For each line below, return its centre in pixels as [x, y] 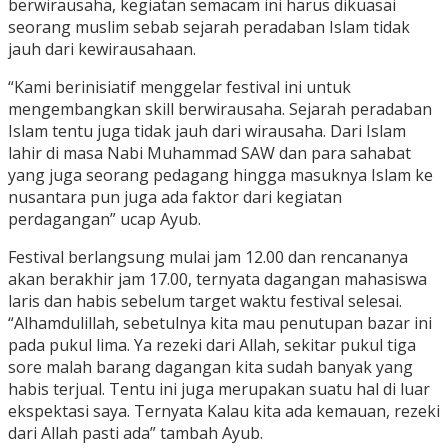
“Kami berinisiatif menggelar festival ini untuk [179, 86]
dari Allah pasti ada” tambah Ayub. [135, 432]
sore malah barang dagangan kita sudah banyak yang [210, 366]
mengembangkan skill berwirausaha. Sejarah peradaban [220, 108]
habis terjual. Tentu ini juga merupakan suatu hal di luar [219, 388]
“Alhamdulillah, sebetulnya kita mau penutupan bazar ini [220, 322]
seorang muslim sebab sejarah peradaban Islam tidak [209, 26]
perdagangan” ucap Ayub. [106, 218]
